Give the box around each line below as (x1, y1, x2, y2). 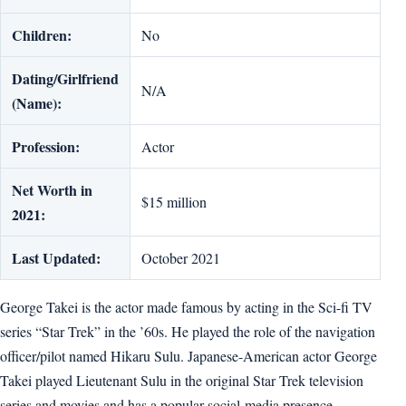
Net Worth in (12, 179, 92, 200)
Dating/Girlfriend (12, 68, 119, 89)
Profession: (12, 136, 80, 157)
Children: (12, 24, 72, 45)
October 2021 (141, 248, 220, 267)
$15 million (141, 192, 207, 211)
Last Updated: (12, 247, 101, 268)
